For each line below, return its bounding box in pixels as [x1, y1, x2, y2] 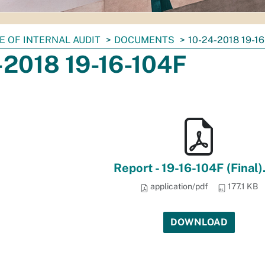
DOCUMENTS [114, 34, 174, 46]
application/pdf [148, 182, 208, 191]
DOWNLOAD [170, 216, 228, 228]
